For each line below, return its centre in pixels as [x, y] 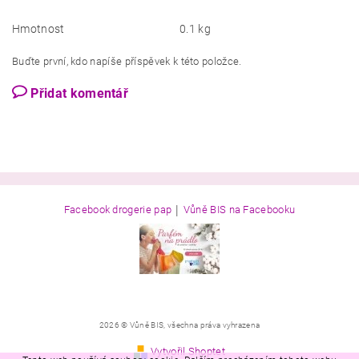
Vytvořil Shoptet [188, 351]
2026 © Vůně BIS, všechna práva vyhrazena [179, 325]
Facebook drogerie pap [118, 209]
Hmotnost [38, 28]
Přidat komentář [80, 93]
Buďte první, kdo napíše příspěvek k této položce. [127, 61]
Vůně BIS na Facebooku [239, 209]
